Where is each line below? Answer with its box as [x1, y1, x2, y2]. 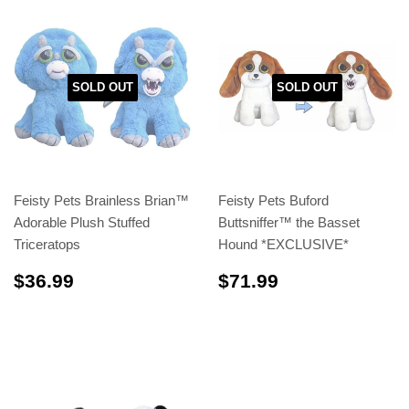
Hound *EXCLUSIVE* [218, 236, 349, 252]
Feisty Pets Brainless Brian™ [14, 192, 189, 208]
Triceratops [14, 236, 80, 252]
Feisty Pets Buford [218, 192, 329, 208]
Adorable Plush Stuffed [14, 214, 150, 230]
